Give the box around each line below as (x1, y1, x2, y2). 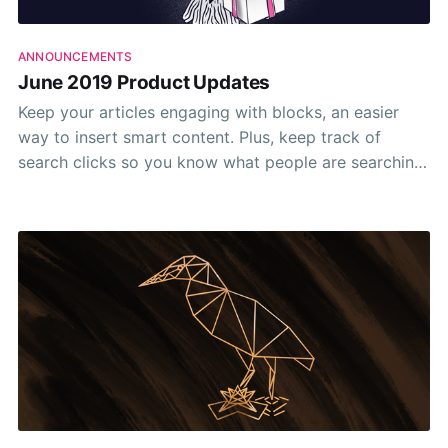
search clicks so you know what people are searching (17, 152, 424, 173)
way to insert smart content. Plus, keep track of (17, 127, 239, 148)
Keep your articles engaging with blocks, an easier (17, 102, 399, 123)
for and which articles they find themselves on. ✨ (17, 177, 391, 198)
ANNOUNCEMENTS (17, 49, 133, 65)
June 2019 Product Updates (17, 70, 271, 94)
